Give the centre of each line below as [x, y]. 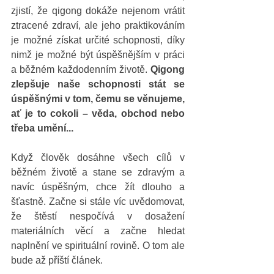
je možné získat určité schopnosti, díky [98, 40]
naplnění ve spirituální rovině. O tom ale [98, 246]
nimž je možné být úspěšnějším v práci [98, 55]
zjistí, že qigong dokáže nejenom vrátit [98, 11]
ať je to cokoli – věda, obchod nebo [98, 113]
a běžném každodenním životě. [81, 69]
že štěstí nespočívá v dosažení [98, 216]
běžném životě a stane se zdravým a [98, 172]
